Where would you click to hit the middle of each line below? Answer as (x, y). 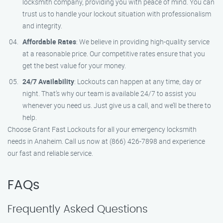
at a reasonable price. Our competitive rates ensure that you (114, 54)
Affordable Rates (49, 42)
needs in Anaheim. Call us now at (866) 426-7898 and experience (106, 141)
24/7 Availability (48, 81)
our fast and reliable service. (50, 153)
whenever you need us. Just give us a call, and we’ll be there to (117, 105)
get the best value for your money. (74, 65)
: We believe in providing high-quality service (143, 42)
